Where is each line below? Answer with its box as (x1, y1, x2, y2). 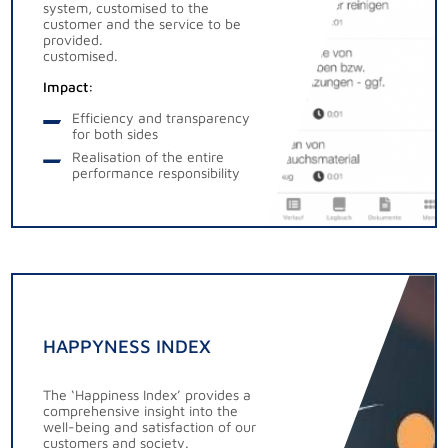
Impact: (43, 77, 95, 95)
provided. (43, 30, 104, 48)
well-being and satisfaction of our (43, 418, 257, 436)
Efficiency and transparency (71, 108, 250, 126)
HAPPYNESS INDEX (43, 335, 212, 358)
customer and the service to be (43, 14, 242, 32)
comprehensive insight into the (43, 402, 239, 420)
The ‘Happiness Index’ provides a (43, 386, 252, 404)
